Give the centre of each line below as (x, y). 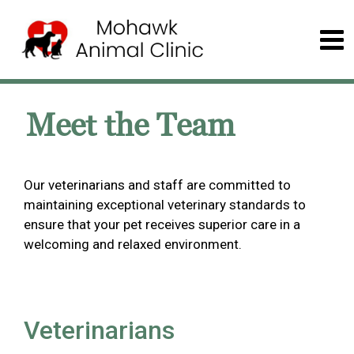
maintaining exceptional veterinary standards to (165, 205)
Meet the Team (130, 126)
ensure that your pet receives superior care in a (162, 224)
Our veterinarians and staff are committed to (157, 185)
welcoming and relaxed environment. (133, 244)
